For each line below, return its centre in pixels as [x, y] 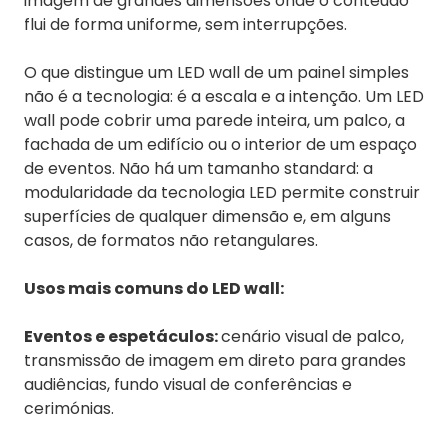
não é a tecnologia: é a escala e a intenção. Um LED [224, 97]
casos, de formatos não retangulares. [171, 241]
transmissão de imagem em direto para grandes [215, 361]
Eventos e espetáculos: [122, 337]
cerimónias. [69, 409]
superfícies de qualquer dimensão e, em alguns [207, 217]
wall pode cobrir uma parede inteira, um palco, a [214, 121]
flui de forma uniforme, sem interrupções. [185, 25]
